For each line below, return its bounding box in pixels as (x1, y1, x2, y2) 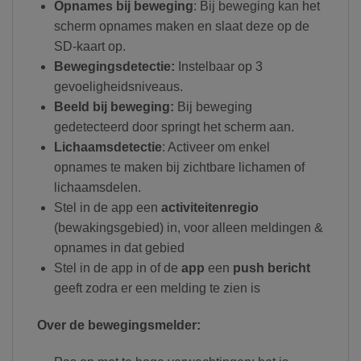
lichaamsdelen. (53, 180, 141, 194)
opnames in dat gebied (53, 240, 185, 255)
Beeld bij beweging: (53, 99, 174, 114)
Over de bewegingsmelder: (37, 317, 201, 332)
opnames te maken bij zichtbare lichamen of (53, 160, 305, 174)
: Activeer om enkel (161, 139, 270, 154)
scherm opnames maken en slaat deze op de (53, 19, 309, 33)
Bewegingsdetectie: (53, 59, 175, 73)
